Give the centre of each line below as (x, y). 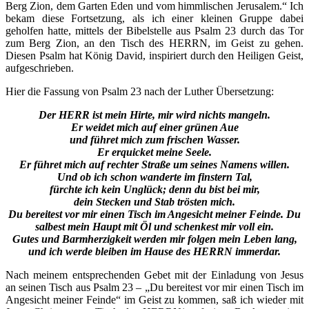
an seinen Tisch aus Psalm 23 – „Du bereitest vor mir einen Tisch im (154, 287)
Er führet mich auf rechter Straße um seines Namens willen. (154, 164)
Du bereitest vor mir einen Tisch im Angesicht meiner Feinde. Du (154, 214)
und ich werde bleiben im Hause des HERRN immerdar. (154, 251)
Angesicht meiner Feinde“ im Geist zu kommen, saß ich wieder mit (154, 299)
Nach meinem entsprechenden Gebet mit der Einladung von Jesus (154, 275)
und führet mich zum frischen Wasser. (154, 139)
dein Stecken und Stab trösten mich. (154, 201)
